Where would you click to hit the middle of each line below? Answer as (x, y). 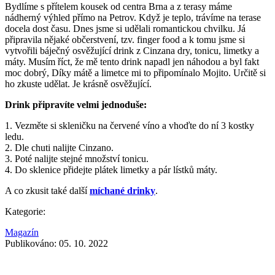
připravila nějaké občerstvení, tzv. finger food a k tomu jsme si (125, 39)
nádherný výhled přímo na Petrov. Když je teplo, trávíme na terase (133, 17)
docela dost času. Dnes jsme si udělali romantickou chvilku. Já (125, 28)
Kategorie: (25, 211)
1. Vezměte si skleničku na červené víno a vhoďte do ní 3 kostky (130, 125)
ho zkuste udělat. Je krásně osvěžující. (78, 83)
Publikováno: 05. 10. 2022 (56, 243)
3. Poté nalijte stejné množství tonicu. (77, 158)
